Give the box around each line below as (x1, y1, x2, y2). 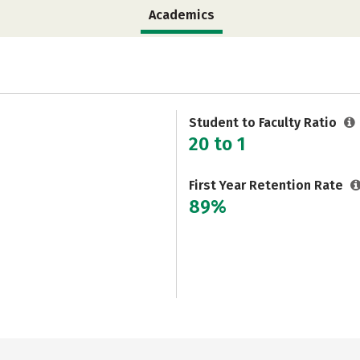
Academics (149, 7, 215, 22)
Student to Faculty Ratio (189, 115, 340, 130)
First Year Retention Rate (189, 178, 346, 193)
